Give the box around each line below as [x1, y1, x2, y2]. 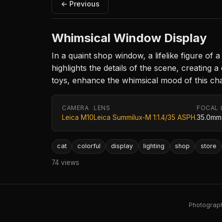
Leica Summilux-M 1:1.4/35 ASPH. [94, 113, 197, 122]
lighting [143, 142, 165, 150]
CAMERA [62, 104, 89, 112]
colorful [77, 142, 101, 150]
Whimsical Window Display [52, 31, 207, 46]
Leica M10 [62, 113, 94, 122]
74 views [52, 158, 79, 166]
